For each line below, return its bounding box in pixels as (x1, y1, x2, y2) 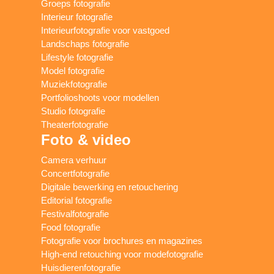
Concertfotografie (41, 168, 110, 179)
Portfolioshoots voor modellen (41, 92, 160, 103)
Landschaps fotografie (41, 38, 130, 49)
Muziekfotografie (41, 78, 108, 89)
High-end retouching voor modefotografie (41, 248, 204, 259)
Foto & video (41, 131, 131, 148)
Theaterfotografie (41, 119, 109, 130)
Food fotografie (41, 221, 101, 232)
